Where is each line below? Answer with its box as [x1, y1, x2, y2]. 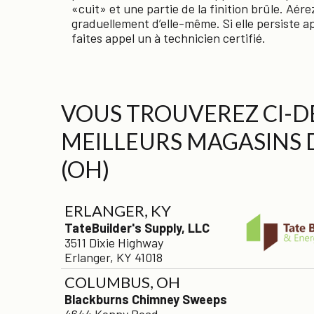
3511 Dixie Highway [64, 234, 163, 250]
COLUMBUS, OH [64, 272, 180, 292]
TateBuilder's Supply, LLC [64, 219, 210, 235]
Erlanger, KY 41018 [64, 249, 163, 265]
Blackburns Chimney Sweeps [64, 291, 227, 307]
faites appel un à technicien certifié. [71, 29, 266, 46]
